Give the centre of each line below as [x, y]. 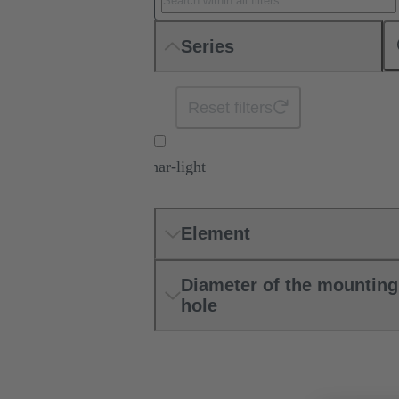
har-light [178, 167]
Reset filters [230, 108]
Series [207, 46]
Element [215, 234]
